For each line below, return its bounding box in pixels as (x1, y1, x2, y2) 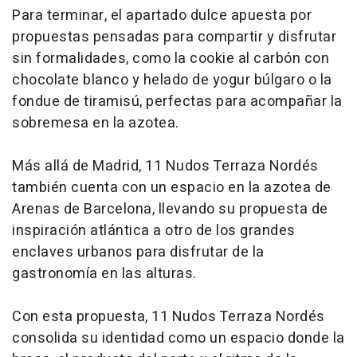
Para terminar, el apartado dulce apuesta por (12, 5, 312, 27)
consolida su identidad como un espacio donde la (12, 328, 345, 350)
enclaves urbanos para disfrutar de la (12, 241, 265, 264)
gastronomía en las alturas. (12, 263, 197, 285)
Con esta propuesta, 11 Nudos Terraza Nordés (12, 306, 325, 328)
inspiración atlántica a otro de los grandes (12, 220, 296, 242)
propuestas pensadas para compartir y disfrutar (12, 26, 336, 49)
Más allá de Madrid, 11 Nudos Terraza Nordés (12, 155, 319, 178)
